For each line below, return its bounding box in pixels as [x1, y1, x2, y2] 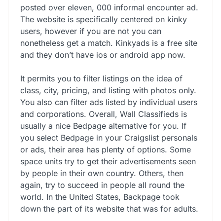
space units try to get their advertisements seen [20, 156, 196, 166]
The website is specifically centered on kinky [20, 14, 187, 24]
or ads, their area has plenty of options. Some [20, 144, 191, 154]
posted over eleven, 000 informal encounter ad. [20, 2, 198, 12]
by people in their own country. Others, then [20, 168, 184, 178]
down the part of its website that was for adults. [20, 203, 198, 214]
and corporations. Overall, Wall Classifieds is [20, 109, 187, 119]
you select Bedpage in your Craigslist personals [20, 132, 197, 143]
